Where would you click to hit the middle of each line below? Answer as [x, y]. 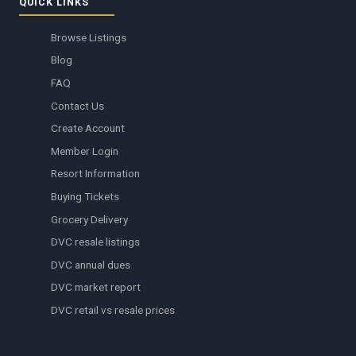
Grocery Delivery [89, 219]
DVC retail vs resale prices [113, 310]
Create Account [88, 128]
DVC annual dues [91, 264]
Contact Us [77, 105]
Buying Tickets [85, 197]
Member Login [85, 151]
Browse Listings [89, 37]
